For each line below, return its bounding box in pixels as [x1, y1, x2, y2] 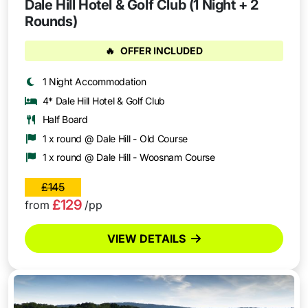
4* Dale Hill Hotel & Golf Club [42, 94, 166, 107]
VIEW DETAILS [107, 232, 186, 246]
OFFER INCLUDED [120, 45, 203, 57]
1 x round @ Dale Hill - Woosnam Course [42, 151, 215, 164]
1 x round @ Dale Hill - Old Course [42, 132, 188, 144]
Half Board [42, 113, 88, 126]
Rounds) [25, 13, 78, 30]
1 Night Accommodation [42, 75, 146, 87]
